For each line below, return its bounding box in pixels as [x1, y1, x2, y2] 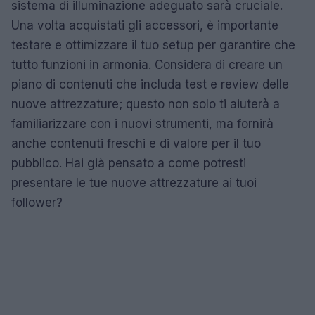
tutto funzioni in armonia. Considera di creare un [11, 57, 283, 72]
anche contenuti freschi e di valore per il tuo [11, 136, 261, 150]
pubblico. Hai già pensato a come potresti [11, 155, 246, 170]
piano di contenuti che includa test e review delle [11, 77, 289, 91]
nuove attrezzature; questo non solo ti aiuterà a [11, 96, 280, 111]
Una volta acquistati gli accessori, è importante [11, 18, 278, 32]
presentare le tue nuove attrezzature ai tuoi [11, 175, 257, 190]
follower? [11, 195, 63, 210]
